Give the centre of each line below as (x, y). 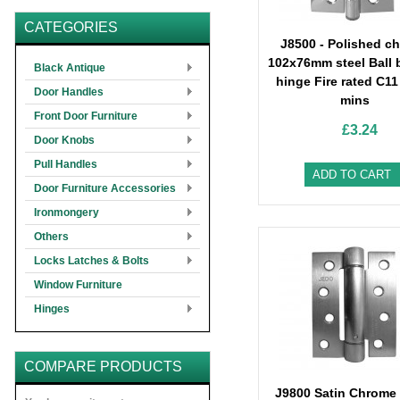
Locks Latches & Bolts (92, 261)
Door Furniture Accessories (105, 188)
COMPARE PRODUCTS (103, 367)
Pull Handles (66, 164)
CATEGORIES (71, 27)
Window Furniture (78, 285)
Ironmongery (67, 212)
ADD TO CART (351, 175)
